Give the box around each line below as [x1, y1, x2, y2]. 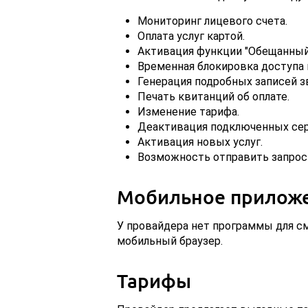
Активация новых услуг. [137, 135, 263, 149]
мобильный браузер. [116, 234, 223, 248]
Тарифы [116, 269, 191, 293]
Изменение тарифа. [137, 105, 239, 119]
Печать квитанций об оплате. [137, 90, 289, 104]
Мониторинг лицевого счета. [137, 14, 287, 28]
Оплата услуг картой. [137, 30, 245, 43]
